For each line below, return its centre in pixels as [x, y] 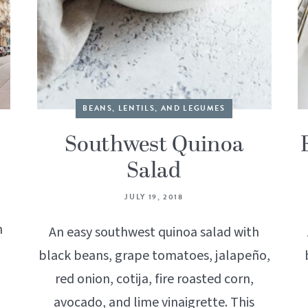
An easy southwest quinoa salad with [154, 233]
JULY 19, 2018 [154, 197]
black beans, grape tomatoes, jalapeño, [154, 256]
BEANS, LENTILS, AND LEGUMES [154, 109]
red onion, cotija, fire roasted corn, [154, 279]
